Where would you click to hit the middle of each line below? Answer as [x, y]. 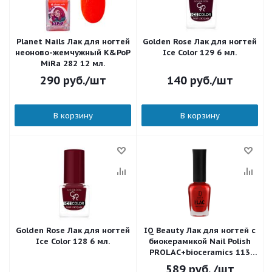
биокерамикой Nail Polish [200, 241]
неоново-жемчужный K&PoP [73, 53]
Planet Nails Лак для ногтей [73, 42]
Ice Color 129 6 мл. [200, 53]
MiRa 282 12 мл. [73, 63]
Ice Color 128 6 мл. [73, 241]
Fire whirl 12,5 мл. [200, 263]
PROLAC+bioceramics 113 [200, 252]
